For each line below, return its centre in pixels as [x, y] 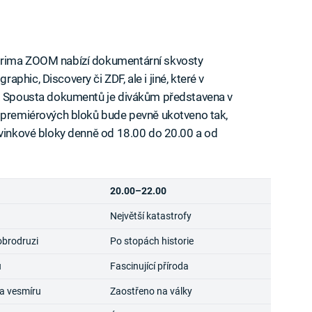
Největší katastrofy [150, 216]
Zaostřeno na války [151, 291]
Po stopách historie [151, 241]
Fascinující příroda [149, 266]
